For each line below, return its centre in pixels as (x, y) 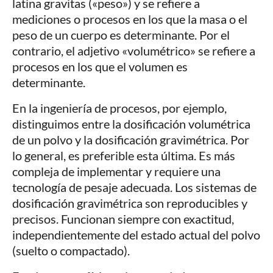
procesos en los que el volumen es (100, 66)
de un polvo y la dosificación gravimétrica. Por (131, 139)
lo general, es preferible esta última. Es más (124, 155)
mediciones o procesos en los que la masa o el (130, 19)
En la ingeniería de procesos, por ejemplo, (119, 108)
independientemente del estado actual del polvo (136, 234)
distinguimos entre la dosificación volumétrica (131, 123)
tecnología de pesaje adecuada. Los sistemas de (134, 187)
